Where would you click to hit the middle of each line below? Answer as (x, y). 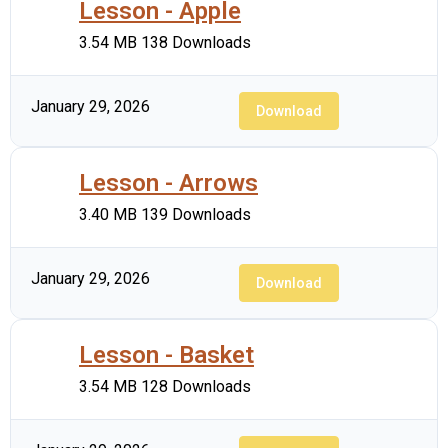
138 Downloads (196, 42)
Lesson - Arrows (168, 183)
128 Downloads (196, 386)
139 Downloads (196, 214)
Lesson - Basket (166, 355)
